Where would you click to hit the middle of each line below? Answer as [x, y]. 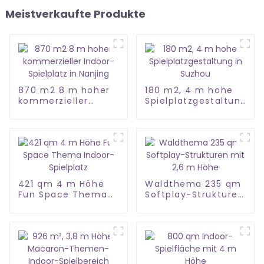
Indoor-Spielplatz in [67, 112]
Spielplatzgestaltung [196, 101]
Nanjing [36, 122]
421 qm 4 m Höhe [61, 184]
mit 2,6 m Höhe [183, 205]
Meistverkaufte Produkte [75, 14]
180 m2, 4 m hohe [189, 90]
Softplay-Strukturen [194, 195]
